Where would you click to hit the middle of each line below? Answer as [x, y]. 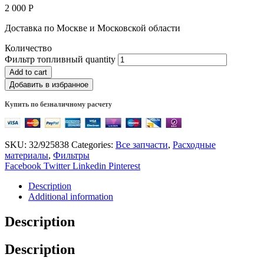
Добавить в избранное [49, 84]
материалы [27, 155]
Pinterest [124, 166]
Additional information [71, 196]
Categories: [93, 144]
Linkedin [89, 166]
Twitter [57, 166]
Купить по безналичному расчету [58, 104]
